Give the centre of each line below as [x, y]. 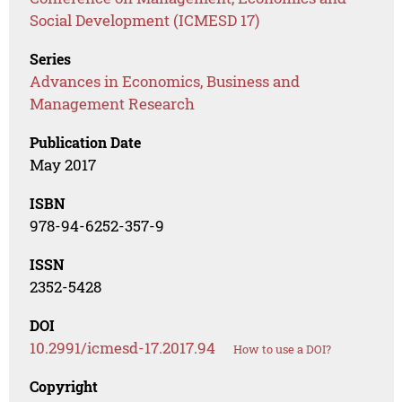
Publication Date [86, 143]
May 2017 [63, 165]
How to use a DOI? [283, 350]
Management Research [113, 104]
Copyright [64, 387]
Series [51, 59]
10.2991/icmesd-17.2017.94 [123, 348]
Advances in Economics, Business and [165, 82]
